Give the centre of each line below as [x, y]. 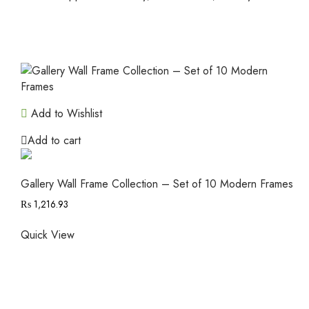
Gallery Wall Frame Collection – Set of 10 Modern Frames [157, 183]
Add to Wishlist [64, 113]
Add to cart [54, 140]
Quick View [47, 235]
